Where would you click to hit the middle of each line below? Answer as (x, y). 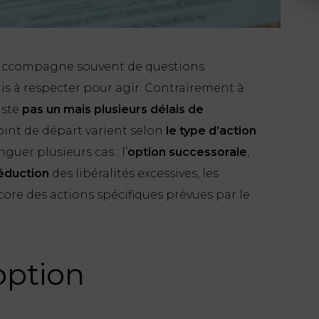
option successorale (187, 152)
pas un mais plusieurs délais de (113, 109)
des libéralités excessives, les (134, 173)
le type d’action (211, 130)
